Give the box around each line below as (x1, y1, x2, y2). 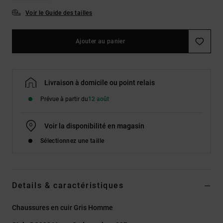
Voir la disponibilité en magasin (44, 121, 144, 130)
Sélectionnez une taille (40, 137, 105, 144)
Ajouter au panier (75, 37, 125, 45)
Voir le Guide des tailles (25, 9, 92, 16)
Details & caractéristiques (12, 180, 124, 190)
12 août (88, 95, 109, 103)
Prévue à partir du (40, 95, 88, 103)
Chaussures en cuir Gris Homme (12, 203, 113, 212)
